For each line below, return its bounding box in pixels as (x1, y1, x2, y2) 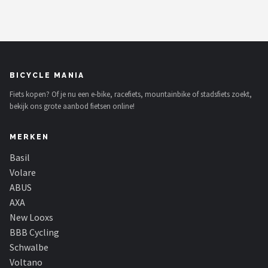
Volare (10, 166, 36, 178)
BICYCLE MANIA (10, 71, 85, 80)
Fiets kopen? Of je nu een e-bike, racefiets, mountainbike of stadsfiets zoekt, (10, 89, 252, 99)
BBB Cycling (10, 226, 59, 238)
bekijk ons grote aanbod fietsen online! (10, 101, 135, 111)
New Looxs (10, 211, 53, 223)
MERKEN (10, 133, 49, 141)
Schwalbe (10, 241, 48, 253)
